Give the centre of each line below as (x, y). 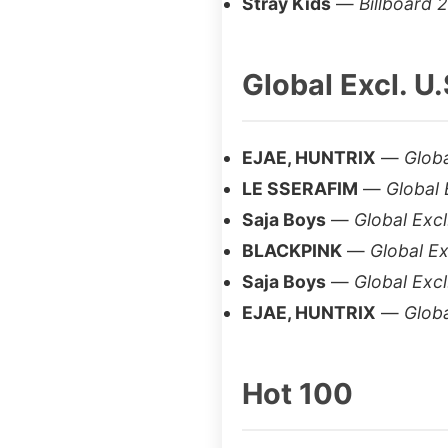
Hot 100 (297, 393)
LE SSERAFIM (300, 188)
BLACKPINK (292, 250)
